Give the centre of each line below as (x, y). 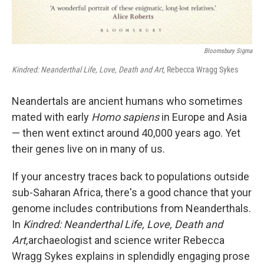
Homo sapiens (125, 117)
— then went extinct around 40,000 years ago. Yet (126, 133)
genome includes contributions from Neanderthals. (131, 209)
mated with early (52, 117)
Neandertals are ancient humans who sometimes (127, 101)
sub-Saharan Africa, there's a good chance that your (132, 193)
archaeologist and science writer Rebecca (126, 240)
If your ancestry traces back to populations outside (131, 177)
